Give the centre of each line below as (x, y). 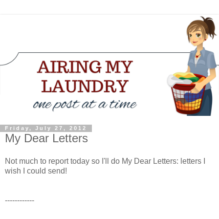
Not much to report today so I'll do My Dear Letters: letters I (105, 161)
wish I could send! (36, 171)
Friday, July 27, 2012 (46, 128)
